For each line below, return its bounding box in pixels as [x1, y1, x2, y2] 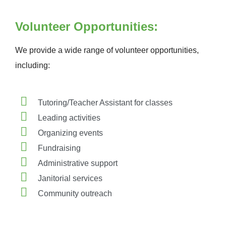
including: [15, 61, 50, 70]
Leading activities [38, 114, 100, 123]
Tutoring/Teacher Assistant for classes [38, 98, 173, 107]
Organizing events [38, 129, 103, 138]
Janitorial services [38, 174, 102, 183]
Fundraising [38, 144, 81, 153]
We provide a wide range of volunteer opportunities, [15, 45, 199, 54]
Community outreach [38, 189, 112, 198]
